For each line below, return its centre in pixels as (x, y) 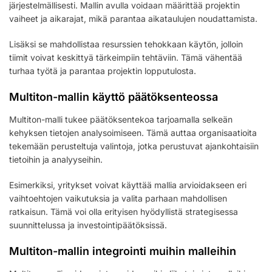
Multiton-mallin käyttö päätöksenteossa (114, 97)
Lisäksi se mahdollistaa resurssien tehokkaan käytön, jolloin (126, 44)
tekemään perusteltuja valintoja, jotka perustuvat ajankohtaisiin (134, 146)
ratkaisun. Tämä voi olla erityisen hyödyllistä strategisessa (124, 212)
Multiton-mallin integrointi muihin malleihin (123, 251)
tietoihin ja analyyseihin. (56, 160)
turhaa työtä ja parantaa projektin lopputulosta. (103, 71)
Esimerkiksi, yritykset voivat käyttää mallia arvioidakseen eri (128, 185)
